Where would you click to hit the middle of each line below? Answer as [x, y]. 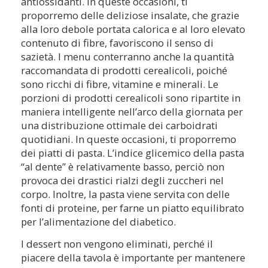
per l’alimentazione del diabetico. [98, 222]
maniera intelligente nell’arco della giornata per [132, 112]
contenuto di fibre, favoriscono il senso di [117, 43]
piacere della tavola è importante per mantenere [133, 258]
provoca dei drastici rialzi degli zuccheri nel [122, 181]
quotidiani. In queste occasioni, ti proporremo [129, 139]
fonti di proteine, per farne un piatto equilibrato [133, 208]
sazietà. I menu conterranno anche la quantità [127, 57]
